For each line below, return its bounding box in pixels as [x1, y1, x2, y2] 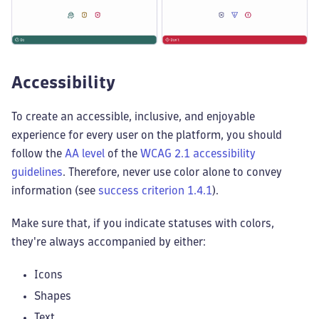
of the [105, 147, 140, 159]
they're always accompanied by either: [11, 236, 206, 247]
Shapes [34, 290, 71, 301]
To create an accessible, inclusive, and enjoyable [11, 110, 255, 122]
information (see [11, 184, 98, 196]
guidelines [11, 166, 63, 177]
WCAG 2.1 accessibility [140, 147, 256, 159]
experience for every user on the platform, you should [11, 129, 282, 140]
